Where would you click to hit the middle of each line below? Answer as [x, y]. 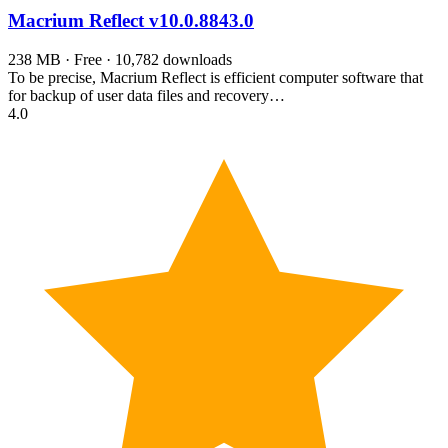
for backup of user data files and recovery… [146, 95]
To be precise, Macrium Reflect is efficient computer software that [215, 77]
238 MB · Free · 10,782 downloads [120, 59]
